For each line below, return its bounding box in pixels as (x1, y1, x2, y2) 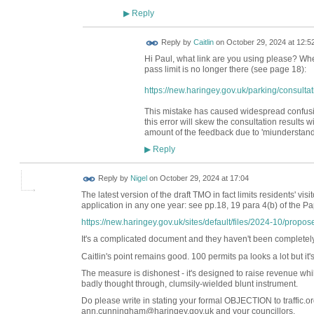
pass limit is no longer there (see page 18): (144, 64, 308, 74)
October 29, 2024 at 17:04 (159, 174, 249, 183)
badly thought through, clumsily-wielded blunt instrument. (81, 278, 298, 289)
